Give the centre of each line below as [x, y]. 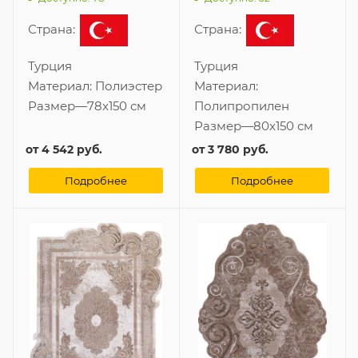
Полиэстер [129, 86]
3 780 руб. [238, 150]
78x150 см [117, 106]
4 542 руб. [72, 150]
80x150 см [283, 126]
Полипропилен [242, 106]
